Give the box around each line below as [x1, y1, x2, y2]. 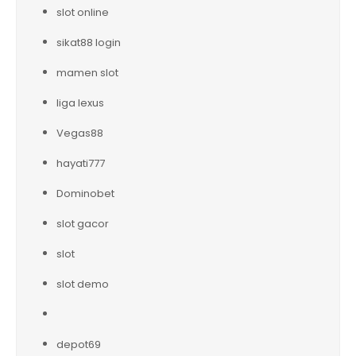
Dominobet [56, 185, 114, 201]
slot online [56, 4, 109, 20]
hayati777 [56, 155, 105, 171]
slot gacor [56, 215, 109, 231]
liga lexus [56, 95, 104, 110]
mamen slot [56, 64, 118, 80]
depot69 [56, 336, 101, 352]
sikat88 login [56, 34, 121, 50]
